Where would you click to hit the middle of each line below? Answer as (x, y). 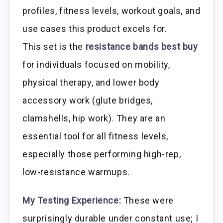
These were (147, 200)
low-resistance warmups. (76, 172)
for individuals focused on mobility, (96, 64)
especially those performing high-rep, (102, 154)
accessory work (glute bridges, (88, 100)
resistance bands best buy (142, 46)
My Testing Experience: (72, 200)
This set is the (54, 46)
